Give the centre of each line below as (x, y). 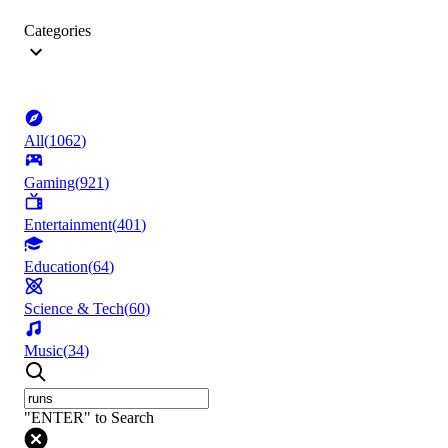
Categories (57, 31)
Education (56, 267)
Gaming (49, 183)
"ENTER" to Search (89, 418)
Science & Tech (74, 309)
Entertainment (68, 225)
